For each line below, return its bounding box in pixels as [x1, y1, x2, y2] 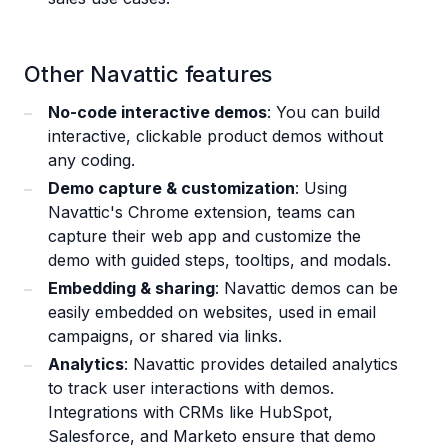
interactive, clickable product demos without [48, 126, 383, 147]
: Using [295, 178, 347, 199]
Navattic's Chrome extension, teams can [48, 202, 355, 223]
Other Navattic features [24, 61, 273, 88]
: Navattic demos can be [215, 278, 398, 299]
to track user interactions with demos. [48, 378, 334, 399]
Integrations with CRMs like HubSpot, [48, 402, 333, 423]
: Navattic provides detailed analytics [124, 354, 398, 375]
